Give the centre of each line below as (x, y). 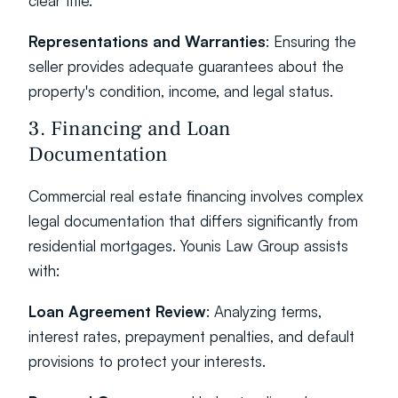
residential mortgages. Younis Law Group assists (188, 246)
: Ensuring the (311, 41)
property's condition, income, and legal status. (181, 91)
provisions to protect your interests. (147, 361)
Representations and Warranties (147, 41)
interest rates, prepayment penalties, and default (191, 336)
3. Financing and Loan (130, 129)
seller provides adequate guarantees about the (186, 66)
